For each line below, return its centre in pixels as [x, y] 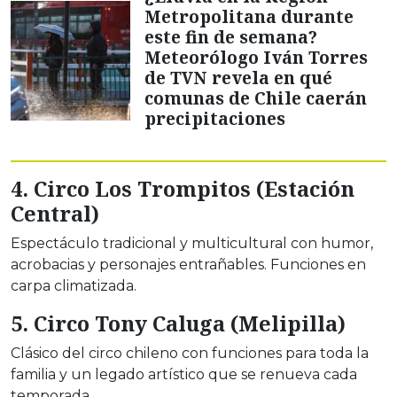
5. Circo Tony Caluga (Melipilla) [178, 324]
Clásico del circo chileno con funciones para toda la [190, 354]
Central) [55, 214]
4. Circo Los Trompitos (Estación [183, 189]
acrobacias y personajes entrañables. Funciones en [188, 265]
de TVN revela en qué [238, 78]
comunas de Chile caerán [256, 98]
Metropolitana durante [249, 17]
